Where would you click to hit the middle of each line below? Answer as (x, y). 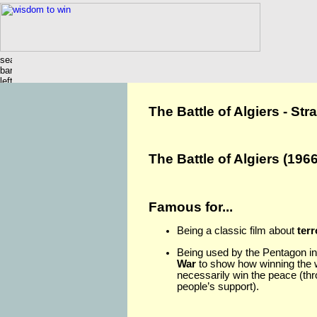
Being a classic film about (237, 231)
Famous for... (191, 207)
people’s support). (218, 286)
